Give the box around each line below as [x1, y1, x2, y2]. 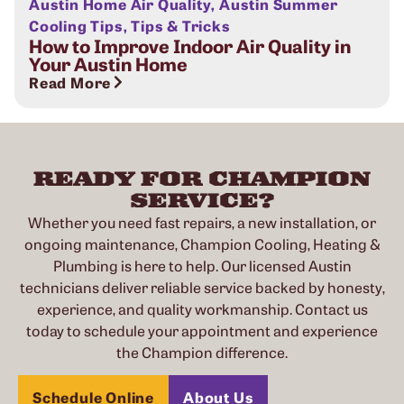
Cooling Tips [29, 15, 124, 35]
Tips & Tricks [131, 15, 231, 35]
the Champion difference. [116, 342, 288, 362]
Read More [29, 72, 112, 92]
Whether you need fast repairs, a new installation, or [28, 212, 376, 232]
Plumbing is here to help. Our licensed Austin [52, 255, 352, 275]
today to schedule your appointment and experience [26, 320, 378, 340]
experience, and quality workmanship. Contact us [36, 298, 368, 318]
